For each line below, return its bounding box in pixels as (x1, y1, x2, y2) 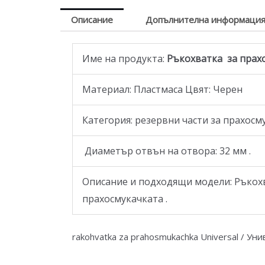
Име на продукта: (82, 51, 164, 65)
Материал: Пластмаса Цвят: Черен (82, 82, 243, 96)
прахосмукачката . (82, 192, 167, 205)
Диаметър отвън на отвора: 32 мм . (82, 144, 251, 157)
